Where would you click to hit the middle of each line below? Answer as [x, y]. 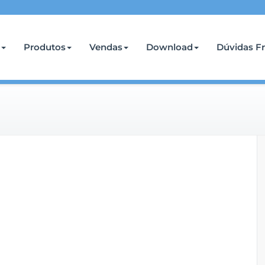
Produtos [45, 47]
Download [169, 47]
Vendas [106, 47]
